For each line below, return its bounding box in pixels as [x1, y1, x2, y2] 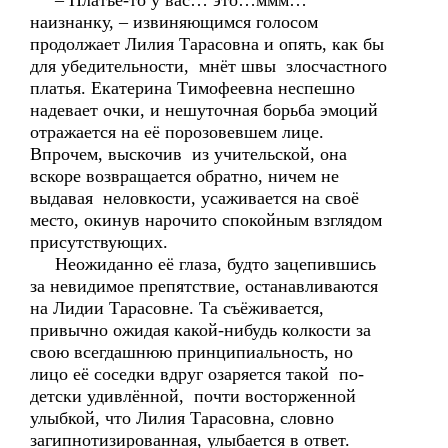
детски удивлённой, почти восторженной [30, 386, 356, 406]
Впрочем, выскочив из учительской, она [30, 144, 347, 164]
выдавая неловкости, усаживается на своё [30, 188, 359, 208]
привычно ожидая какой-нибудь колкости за [30, 320, 371, 340]
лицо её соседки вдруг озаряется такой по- [30, 364, 364, 384]
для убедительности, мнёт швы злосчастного [30, 56, 387, 76]
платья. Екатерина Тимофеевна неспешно [30, 78, 355, 98]
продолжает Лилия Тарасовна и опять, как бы [30, 34, 384, 54]
